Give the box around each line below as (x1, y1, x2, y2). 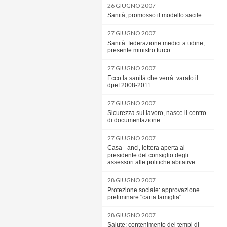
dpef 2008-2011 (107, 82, 151, 89)
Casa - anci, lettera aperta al (107, 144, 185, 152)
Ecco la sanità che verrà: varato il (107, 74, 198, 82)
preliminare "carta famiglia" (107, 194, 181, 201)
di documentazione (107, 117, 160, 124)
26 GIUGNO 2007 (107, 2, 156, 9)
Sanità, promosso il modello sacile (107, 12, 202, 19)
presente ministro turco (107, 47, 170, 54)
